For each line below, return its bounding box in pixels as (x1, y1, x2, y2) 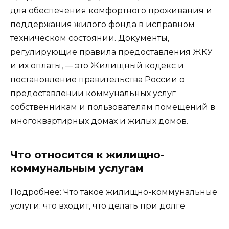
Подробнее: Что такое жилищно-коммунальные (10, 187, 217, 197)
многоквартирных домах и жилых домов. (10, 116, 188, 126)
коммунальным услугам (10, 162, 144, 175)
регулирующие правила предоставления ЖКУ (10, 47, 213, 57)
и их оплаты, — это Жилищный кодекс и (10, 61, 184, 71)
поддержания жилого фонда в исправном (10, 19, 195, 30)
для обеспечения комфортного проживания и (10, 6, 212, 16)
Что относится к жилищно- (10, 149, 165, 162)
